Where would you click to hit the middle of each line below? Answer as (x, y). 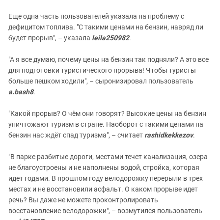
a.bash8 (21, 92)
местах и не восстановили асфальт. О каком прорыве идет (103, 189)
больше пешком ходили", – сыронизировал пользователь (101, 81)
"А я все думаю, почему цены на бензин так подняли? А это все (109, 59)
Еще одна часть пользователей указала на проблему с (96, 16)
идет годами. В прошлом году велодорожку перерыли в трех (106, 178)
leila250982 (110, 38)
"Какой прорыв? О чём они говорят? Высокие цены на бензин (107, 113)
